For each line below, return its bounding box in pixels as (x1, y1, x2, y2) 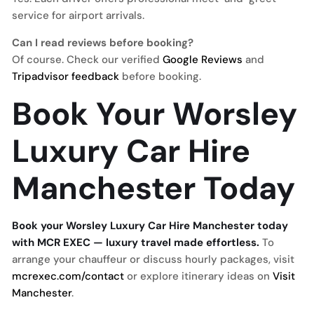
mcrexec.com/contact (12, 269, 124, 283)
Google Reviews (163, 53, 243, 67)
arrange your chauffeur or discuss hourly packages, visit (12, 252, 294, 266)
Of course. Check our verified (12, 53, 163, 67)
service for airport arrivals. (12, 8, 144, 22)
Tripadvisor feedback (12, 69, 119, 83)
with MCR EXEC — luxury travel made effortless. (12, 235, 259, 250)
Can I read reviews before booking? (12, 36, 193, 50)
